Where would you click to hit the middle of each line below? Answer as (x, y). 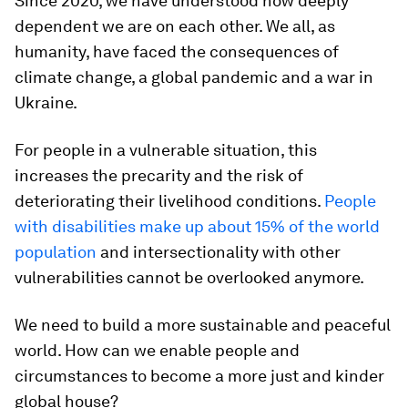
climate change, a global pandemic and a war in (194, 77)
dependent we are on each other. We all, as (175, 26)
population (56, 252)
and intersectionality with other (219, 252)
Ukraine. (46, 102)
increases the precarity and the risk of (159, 175)
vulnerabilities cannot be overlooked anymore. (189, 277)
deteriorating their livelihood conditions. (169, 201)
